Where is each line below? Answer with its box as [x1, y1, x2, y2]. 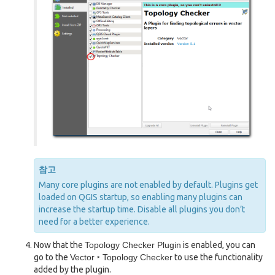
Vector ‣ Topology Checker [70, 252, 172, 263]
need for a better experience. [39, 217, 150, 227]
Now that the [34, 240, 85, 250]
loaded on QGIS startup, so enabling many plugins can [39, 192, 242, 203]
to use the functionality [172, 252, 263, 263]
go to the [34, 252, 70, 263]
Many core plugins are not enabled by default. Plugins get [39, 180, 258, 190]
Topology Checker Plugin [85, 240, 181, 250]
